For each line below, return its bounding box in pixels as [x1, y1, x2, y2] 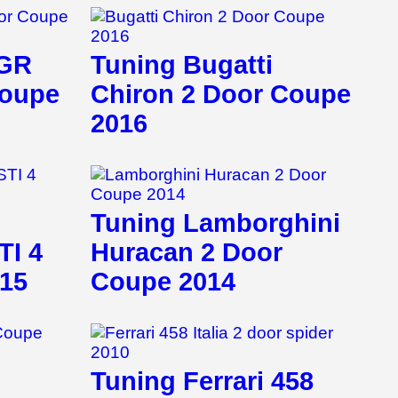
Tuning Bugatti [91, 51, 273, 80]
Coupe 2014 [91, 267, 235, 297]
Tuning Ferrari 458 [91, 367, 314, 396]
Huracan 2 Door [91, 238, 283, 267]
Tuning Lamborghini [91, 209, 340, 238]
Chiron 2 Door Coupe [91, 80, 351, 109]
